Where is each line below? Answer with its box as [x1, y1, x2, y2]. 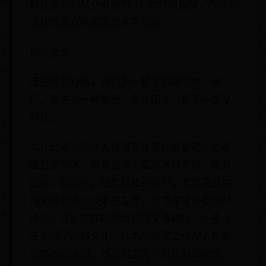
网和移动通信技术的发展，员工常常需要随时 [30, 194, 232, 207]
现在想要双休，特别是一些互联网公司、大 [30, 75, 221, 88]
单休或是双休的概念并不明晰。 [30, 15, 171, 29]
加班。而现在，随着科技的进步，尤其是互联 [30, 176, 232, 189]
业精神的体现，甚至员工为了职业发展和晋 [30, 247, 221, 261]
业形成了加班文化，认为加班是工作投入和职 [30, 229, 232, 243]
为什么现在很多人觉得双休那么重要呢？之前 [30, 140, 232, 154]
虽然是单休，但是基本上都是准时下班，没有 [30, 158, 232, 172]
